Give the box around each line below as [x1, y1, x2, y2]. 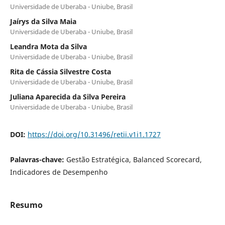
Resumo [10, 199, 43, 210]
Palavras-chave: [10, 154, 66, 164]
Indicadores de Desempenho [10, 167, 107, 177]
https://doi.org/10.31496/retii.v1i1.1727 [27, 129, 161, 139]
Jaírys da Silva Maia [10, 16, 76, 26]
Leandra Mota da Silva [10, 41, 87, 51]
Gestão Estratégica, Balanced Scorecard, [66, 154, 202, 164]
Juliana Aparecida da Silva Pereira [10, 91, 126, 101]
